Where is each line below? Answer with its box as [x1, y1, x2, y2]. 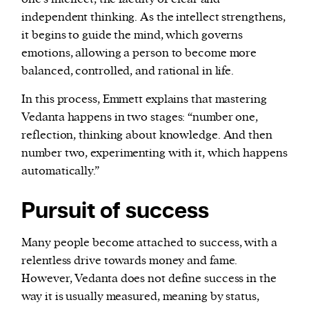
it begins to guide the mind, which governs [21, 27, 243, 43]
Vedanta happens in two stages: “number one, [21, 109, 259, 125]
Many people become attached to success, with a [21, 235, 277, 250]
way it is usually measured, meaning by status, [21, 288, 259, 304]
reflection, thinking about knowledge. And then [21, 127, 272, 143]
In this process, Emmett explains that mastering [21, 91, 267, 107]
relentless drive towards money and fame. [21, 252, 238, 268]
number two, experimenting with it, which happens [21, 145, 288, 161]
